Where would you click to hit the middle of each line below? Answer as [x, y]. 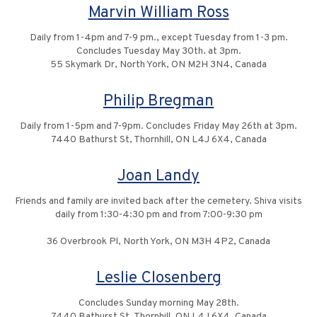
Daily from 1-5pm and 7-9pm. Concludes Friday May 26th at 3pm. [158, 127]
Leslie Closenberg [158, 279]
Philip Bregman [158, 102]
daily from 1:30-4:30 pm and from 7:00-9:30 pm [158, 215]
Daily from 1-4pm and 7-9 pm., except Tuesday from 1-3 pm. [158, 38]
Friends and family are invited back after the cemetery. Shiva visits [158, 202]
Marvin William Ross [158, 13]
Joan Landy [158, 177]
